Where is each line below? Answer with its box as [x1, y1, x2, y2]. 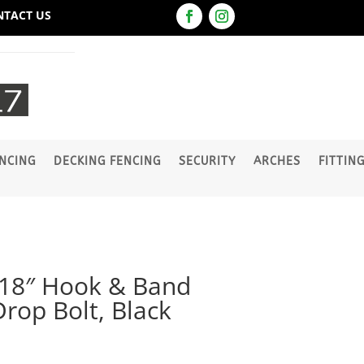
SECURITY [178, 154, 236, 169]
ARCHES [253, 154, 301, 169]
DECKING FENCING [53, 154, 161, 169]
